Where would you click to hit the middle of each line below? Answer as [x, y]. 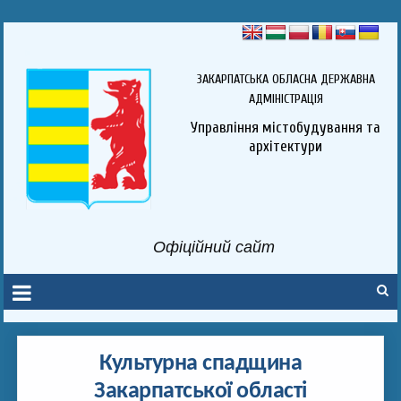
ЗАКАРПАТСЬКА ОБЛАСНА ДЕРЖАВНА [286, 79]
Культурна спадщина [200, 364]
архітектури [286, 146]
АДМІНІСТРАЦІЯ [286, 99]
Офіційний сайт [213, 247]
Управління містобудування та [286, 128]
